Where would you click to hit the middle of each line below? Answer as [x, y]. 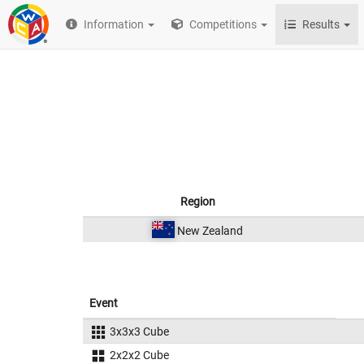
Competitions [222, 24]
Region [197, 201]
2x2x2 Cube [139, 355]
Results [321, 24]
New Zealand [208, 231]
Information [114, 24]
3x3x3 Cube [139, 331]
